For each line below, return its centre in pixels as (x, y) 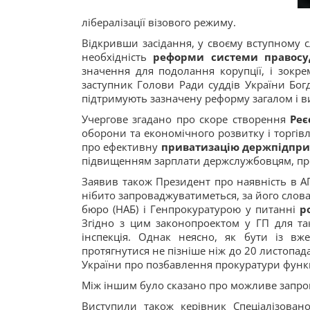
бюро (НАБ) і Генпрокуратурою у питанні (191, 209)
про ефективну (121, 147)
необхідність (118, 57)
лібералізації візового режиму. (159, 22)
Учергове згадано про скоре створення (186, 119)
